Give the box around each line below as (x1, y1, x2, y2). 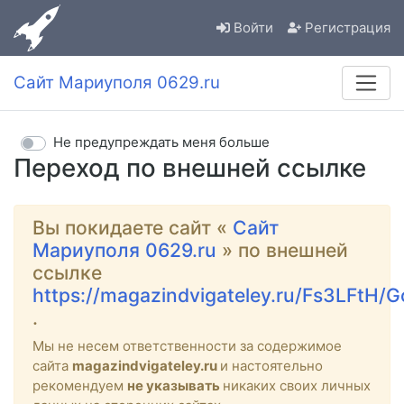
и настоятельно (220, 356, 323, 374)
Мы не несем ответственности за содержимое (32, 336, 342, 354)
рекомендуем (32, 376, 127, 394)
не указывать (127, 376, 223, 394)
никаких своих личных (223, 376, 371, 394)
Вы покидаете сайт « (32, 216, 233, 239)
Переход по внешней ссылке (14, 151, 366, 183)
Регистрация (305, 19, 390, 37)
